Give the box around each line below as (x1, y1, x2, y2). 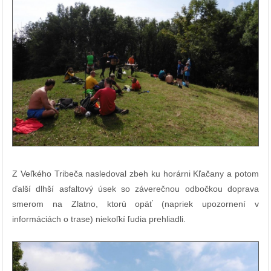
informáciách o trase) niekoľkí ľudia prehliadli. (12, 214, 186, 224)
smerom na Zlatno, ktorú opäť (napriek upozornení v (12, 199, 259, 209)
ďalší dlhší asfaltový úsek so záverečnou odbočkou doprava (12, 184, 259, 194)
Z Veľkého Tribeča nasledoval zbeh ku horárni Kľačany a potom (12, 169, 259, 179)
